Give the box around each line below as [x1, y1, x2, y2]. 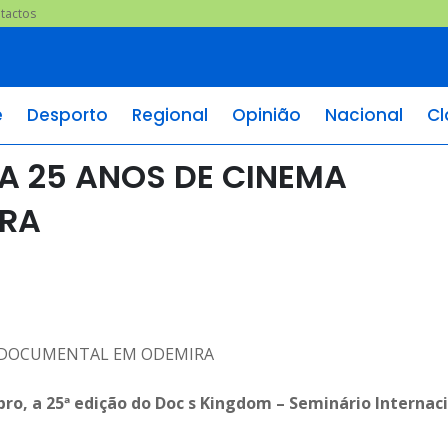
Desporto [27, 102, 108, 127]
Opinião [232, 102, 301, 127]
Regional [132, 102, 208, 127]
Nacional [325, 102, 403, 127]
